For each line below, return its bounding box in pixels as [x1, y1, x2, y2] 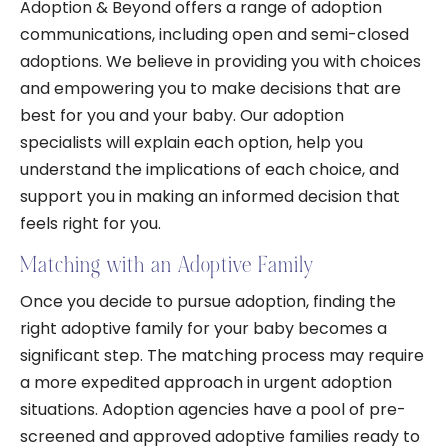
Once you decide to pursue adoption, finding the [20, 290, 396, 313]
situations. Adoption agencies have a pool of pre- [20, 398, 406, 421]
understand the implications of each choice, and [20, 158, 399, 181]
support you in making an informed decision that [20, 185, 400, 208]
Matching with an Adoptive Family [20, 251, 313, 279]
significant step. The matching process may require [20, 344, 424, 367]
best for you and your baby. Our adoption [20, 104, 344, 127]
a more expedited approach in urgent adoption [20, 371, 392, 394]
